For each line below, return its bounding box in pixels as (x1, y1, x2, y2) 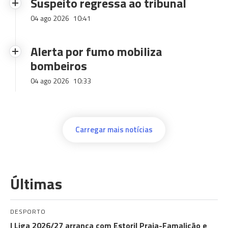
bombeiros (31, 56, 87, 75)
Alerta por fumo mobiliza (31, 42, 162, 61)
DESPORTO (10, 207, 46, 216)
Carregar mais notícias (75, 124, 153, 135)
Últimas (10, 172, 62, 195)
